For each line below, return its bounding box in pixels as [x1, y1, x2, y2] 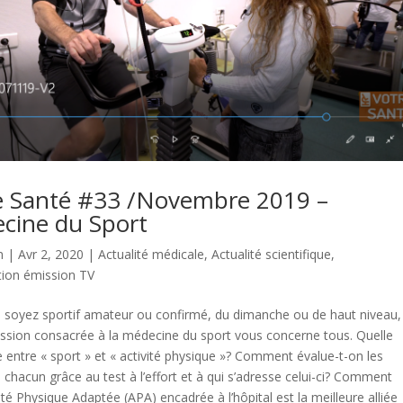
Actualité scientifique [211, 245, 331, 263]
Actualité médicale [98, 245, 204, 263]
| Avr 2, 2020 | [4, 245, 98, 263]
